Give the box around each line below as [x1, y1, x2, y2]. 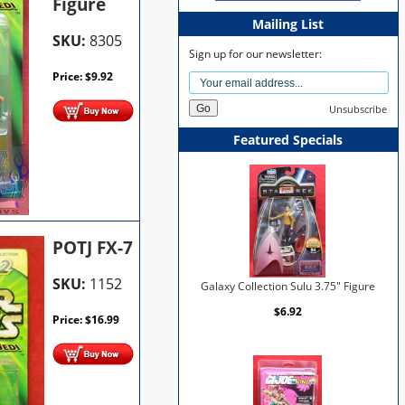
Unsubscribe [328, 101, 387, 116]
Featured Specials [233, 130, 344, 148]
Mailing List [252, 14, 325, 33]
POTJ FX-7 [52, 235, 134, 259]
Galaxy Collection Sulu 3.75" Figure [200, 278, 375, 293]
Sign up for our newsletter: [189, 46, 323, 61]
